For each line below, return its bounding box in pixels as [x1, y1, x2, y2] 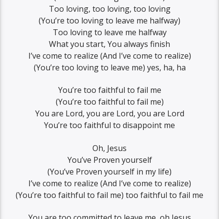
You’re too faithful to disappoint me [44, 120, 175, 131]
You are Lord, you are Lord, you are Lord [35, 108, 184, 119]
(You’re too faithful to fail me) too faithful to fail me [16, 189, 203, 200]
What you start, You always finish [49, 38, 170, 49]
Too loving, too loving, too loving [48, 3, 171, 14]
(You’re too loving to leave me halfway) [39, 15, 180, 26]
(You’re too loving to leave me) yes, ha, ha [33, 62, 186, 73]
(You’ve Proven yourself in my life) [47, 166, 172, 177]
